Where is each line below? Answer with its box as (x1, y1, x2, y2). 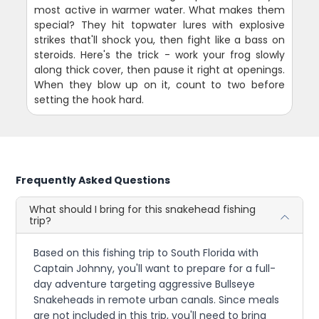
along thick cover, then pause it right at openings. (34, 63, 285, 78)
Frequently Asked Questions (16, 173, 171, 188)
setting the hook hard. (34, 93, 145, 108)
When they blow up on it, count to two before (34, 78, 285, 93)
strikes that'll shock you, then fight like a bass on (34, 33, 285, 48)
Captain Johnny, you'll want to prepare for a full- (33, 261, 276, 276)
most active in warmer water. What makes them (34, 3, 285, 18)
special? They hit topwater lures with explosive (34, 18, 285, 33)
